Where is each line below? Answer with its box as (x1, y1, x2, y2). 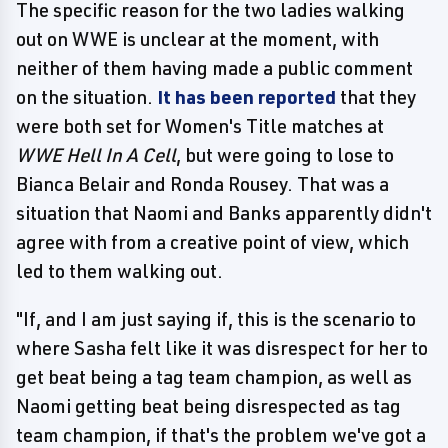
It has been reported (157, 85, 336, 109)
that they (336, 85, 416, 109)
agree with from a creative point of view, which (16, 230, 409, 254)
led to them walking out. (16, 259, 223, 283)
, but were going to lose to (176, 143, 394, 167)
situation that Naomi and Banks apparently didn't (16, 201, 432, 225)
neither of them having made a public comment (16, 56, 413, 80)
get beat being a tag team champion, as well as (16, 365, 412, 389)
